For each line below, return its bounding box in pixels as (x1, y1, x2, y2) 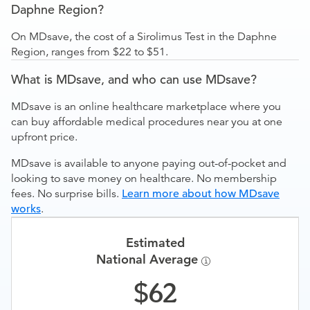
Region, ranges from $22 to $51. (11, 45, 168, 59)
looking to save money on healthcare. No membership (11, 172, 277, 185)
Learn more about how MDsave (122, 187, 280, 201)
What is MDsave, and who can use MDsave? (11, 71, 257, 87)
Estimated (125, 235, 185, 250)
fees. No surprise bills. (11, 187, 122, 201)
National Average (95, 251, 201, 267)
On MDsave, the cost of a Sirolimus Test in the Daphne (11, 30, 277, 44)
